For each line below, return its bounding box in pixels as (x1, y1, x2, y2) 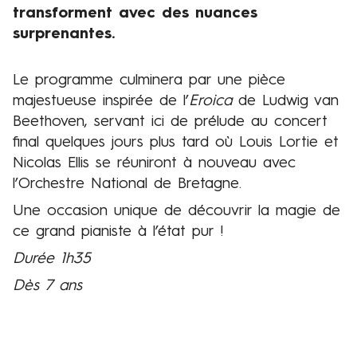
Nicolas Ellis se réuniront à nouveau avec (13, 155, 296, 172)
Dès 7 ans (13, 278, 82, 295)
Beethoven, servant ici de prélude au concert (13, 114, 328, 131)
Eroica (189, 93, 232, 110)
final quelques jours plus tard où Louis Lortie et (13, 135, 339, 151)
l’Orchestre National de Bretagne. (13, 176, 241, 193)
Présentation (13, 80, 109, 96)
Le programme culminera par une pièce (13, 73, 285, 89)
